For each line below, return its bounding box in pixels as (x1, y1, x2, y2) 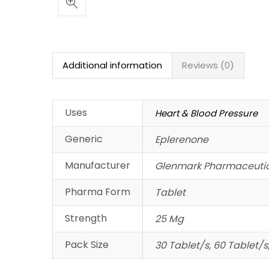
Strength (65, 211, 107, 225)
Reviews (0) (182, 59, 234, 71)
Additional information (62, 59, 162, 71)
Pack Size (65, 238, 109, 252)
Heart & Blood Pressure (155, 107, 258, 119)
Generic (65, 132, 103, 146)
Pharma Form (65, 185, 130, 199)
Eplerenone (155, 133, 208, 147)
